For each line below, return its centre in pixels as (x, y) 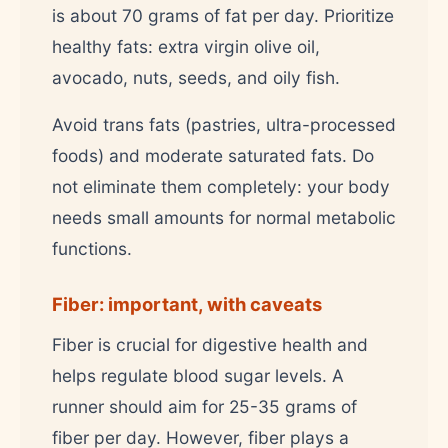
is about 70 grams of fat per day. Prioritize (223, 15)
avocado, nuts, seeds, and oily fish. (196, 77)
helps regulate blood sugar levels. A (198, 375)
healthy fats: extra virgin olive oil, (186, 46)
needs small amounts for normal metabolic (224, 217)
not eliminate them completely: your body (221, 186)
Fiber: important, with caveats (187, 303)
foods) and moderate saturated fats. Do (213, 155)
